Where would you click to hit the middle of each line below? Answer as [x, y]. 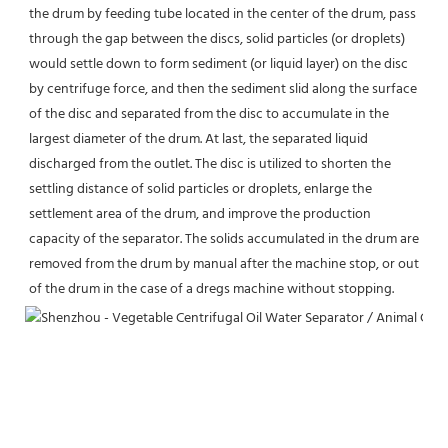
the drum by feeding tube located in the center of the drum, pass [222, 14]
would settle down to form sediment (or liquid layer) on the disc [218, 64]
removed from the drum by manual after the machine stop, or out [224, 264]
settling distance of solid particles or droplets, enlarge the [200, 189]
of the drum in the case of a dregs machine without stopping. [211, 289]
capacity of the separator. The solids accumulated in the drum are [224, 239]
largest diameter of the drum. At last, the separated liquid [198, 139]
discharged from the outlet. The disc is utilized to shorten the [210, 164]
